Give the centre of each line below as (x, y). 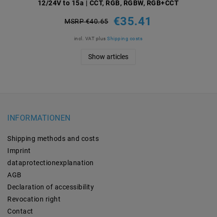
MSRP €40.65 (86, 22)
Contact (20, 211)
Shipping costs (125, 38)
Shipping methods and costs (53, 139)
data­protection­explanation (51, 163)
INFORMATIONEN (39, 118)
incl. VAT (84, 38)
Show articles (108, 56)
